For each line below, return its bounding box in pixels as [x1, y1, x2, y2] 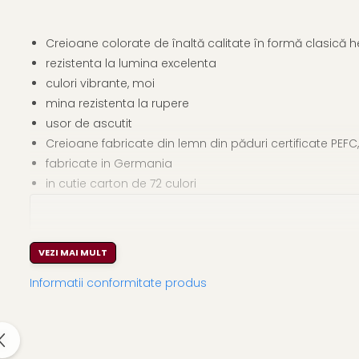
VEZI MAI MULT [38, 245, 107, 259]
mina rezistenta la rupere [46, 95, 189, 111]
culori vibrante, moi [46, 75, 158, 91]
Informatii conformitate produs [30, 274, 207, 291]
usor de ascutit [46, 115, 132, 131]
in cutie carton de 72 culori [46, 175, 196, 192]
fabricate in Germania [46, 155, 172, 171]
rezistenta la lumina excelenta [46, 54, 220, 71]
